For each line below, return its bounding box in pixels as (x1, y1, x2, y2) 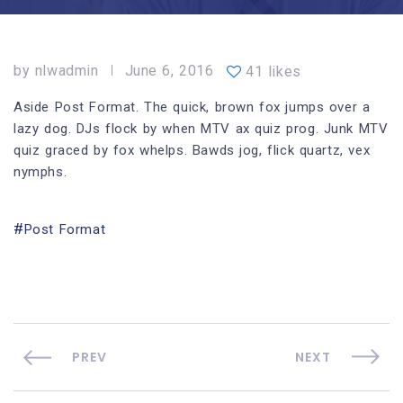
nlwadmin (34, 62, 99, 79)
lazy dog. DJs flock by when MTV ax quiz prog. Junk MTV (13, 121, 389, 137)
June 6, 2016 (124, 62, 214, 79)
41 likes (246, 63, 301, 80)
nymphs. (13, 164, 67, 180)
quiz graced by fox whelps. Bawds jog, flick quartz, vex (13, 142, 371, 158)
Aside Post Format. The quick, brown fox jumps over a (13, 99, 371, 115)
